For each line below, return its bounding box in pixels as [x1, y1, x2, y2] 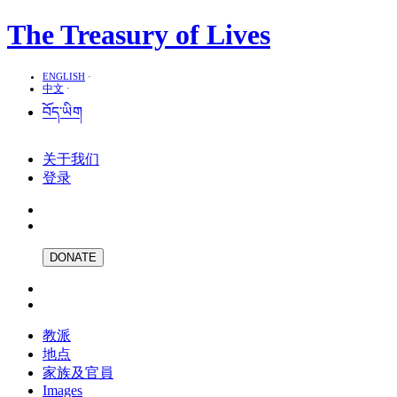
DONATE [50, 250, 97, 264]
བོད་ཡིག [43, 104, 82, 120]
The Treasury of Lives [7, 19, 270, 51]
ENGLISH [43, 70, 85, 82]
